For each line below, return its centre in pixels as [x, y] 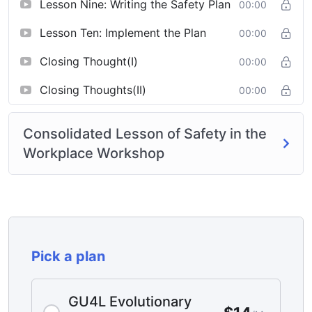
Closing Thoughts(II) [93, 90]
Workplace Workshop [94, 154]
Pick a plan [68, 257]
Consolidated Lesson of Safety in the [145, 134]
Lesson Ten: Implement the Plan [123, 33]
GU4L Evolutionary [130, 302]
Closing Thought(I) [89, 62]
